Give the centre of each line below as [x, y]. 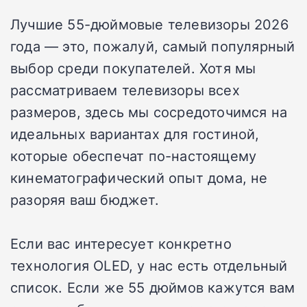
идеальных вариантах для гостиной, [135, 134]
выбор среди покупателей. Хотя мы [133, 68]
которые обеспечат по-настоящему [134, 156]
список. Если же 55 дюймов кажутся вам [153, 287]
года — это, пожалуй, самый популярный [153, 46]
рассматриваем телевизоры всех [125, 90]
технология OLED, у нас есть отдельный [149, 266]
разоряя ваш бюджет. [85, 200]
